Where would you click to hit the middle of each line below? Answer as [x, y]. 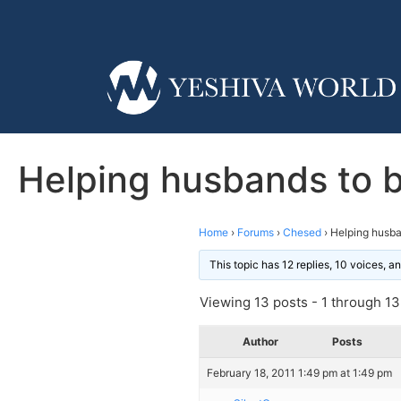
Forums [256, 232]
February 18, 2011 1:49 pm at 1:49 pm [299, 372]
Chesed [302, 232]
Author [260, 341]
